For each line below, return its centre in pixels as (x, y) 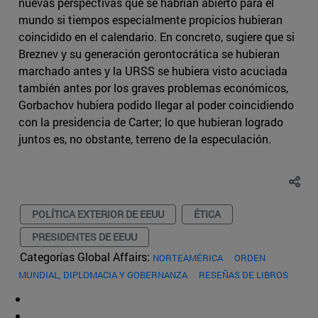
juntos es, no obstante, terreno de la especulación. (145, 139)
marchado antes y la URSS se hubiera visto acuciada (153, 71)
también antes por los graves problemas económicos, (153, 88)
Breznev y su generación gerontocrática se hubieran (149, 54)
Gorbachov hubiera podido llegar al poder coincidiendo (156, 105)
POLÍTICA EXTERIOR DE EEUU (98, 214)
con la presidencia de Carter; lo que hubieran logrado (151, 122)
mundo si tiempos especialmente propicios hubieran (150, 20)
